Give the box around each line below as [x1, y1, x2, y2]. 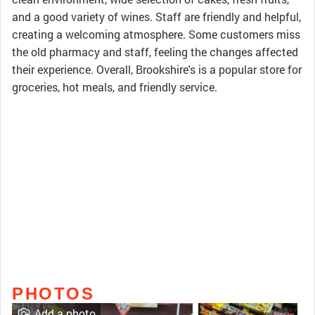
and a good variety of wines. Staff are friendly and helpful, [12, 9, 301, 24]
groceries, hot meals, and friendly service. [12, 79, 217, 94]
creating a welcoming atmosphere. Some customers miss [12, 27, 300, 41]
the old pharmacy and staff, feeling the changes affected [12, 44, 298, 59]
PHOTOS [12, 284, 94, 303]
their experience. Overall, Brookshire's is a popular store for [12, 62, 302, 77]
